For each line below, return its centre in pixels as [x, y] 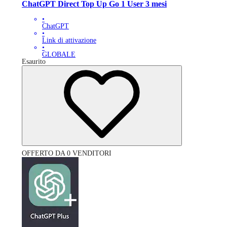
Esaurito [34, 62]
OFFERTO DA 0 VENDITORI [67, 154]
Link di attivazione [69, 41]
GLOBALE [59, 55]
